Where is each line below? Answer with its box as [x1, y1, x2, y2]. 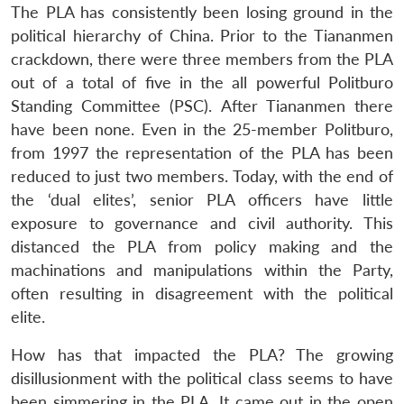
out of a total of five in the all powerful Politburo [11, 72, 393, 92]
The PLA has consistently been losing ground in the [11, 2, 393, 22]
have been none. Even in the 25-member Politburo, [11, 119, 393, 139]
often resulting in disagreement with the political [11, 283, 393, 303]
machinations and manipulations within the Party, [11, 260, 393, 280]
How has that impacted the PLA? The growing [11, 344, 393, 364]
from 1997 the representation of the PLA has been [11, 142, 393, 162]
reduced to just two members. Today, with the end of [11, 166, 393, 186]
